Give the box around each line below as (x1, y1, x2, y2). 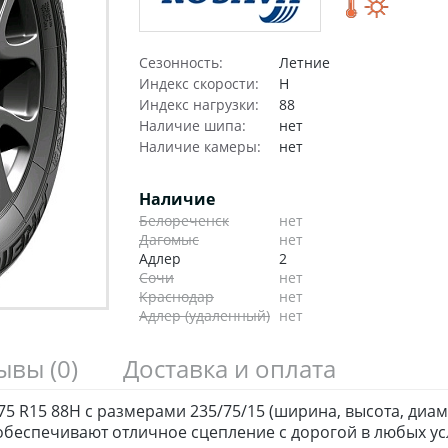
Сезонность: (139, 53, 223, 73)
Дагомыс (139, 230, 199, 250)
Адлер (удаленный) (139, 306, 270, 326)
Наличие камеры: (139, 137, 261, 157)
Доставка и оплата (123, 352, 336, 386)
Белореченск (139, 211, 229, 231)
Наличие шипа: (139, 116, 246, 136)
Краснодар (139, 287, 214, 307)
